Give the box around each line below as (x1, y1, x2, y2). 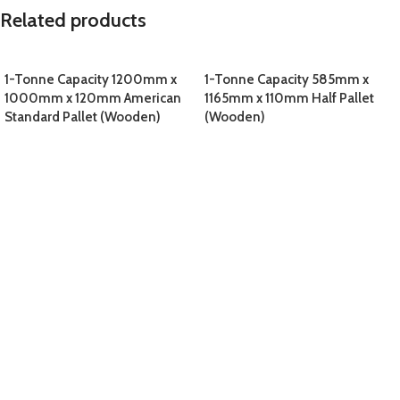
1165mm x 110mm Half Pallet (204, 89, 374, 106)
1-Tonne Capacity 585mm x (204, 71, 369, 87)
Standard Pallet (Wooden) (4, 108, 161, 125)
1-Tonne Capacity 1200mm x (4, 71, 177, 87)
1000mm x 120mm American (4, 89, 181, 106)
